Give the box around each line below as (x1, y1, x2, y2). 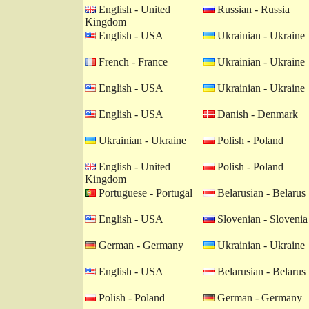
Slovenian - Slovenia (215, 213, 308, 225)
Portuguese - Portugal (96, 187, 192, 199)
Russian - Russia (215, 3, 290, 15)
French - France (96, 56, 168, 68)
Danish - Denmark (215, 108, 298, 120)
